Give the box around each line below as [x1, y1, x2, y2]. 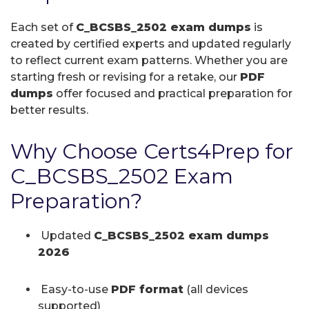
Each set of [10, 20, 76, 34]
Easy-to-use [38, 282, 111, 296]
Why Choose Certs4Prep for [10, 138, 293, 164]
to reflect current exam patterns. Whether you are [10, 53, 288, 67]
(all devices [183, 282, 248, 296]
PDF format [111, 282, 183, 296]
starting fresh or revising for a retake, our [10, 70, 240, 83]
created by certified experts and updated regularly [10, 37, 291, 50]
